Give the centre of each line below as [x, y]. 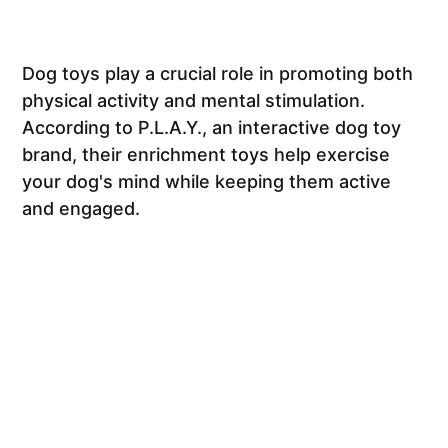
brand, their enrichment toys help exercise [206, 154]
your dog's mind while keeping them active [207, 181]
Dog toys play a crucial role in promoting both [218, 73]
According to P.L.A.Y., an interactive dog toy [212, 127]
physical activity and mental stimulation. [194, 100]
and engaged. [81, 208]
